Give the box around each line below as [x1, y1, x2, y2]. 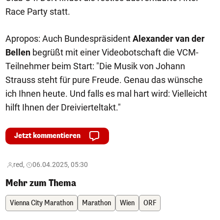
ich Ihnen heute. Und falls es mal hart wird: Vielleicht [5, 88, 207, 99]
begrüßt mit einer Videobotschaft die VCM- [30, 47, 198, 58]
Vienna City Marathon [10, 198, 73, 208]
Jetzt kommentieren [14, 131, 81, 141]
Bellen [5, 47, 30, 58]
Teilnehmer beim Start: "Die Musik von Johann [5, 61, 185, 72]
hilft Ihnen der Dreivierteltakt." [5, 102, 121, 113]
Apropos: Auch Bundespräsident [5, 33, 133, 44]
